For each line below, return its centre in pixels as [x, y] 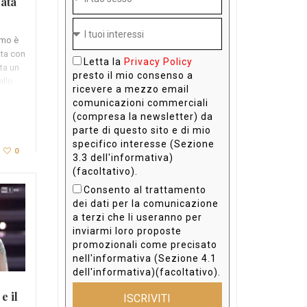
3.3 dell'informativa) [123, 158]
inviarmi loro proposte [127, 231]
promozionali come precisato [145, 245]
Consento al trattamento [145, 190]
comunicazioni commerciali [140, 103]
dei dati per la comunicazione [145, 204]
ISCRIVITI [147, 298]
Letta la [103, 62]
